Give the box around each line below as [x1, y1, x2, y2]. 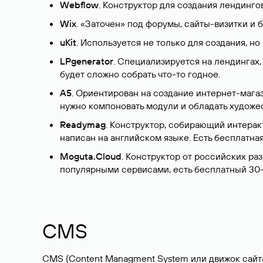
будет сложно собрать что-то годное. [60, 68, 220, 80]
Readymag [60, 119, 106, 130]
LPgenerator [60, 55, 113, 67]
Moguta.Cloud [60, 150, 122, 162]
